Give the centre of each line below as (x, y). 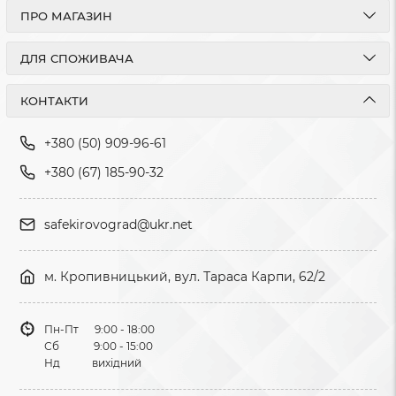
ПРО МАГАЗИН (66, 16)
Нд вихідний (93, 363)
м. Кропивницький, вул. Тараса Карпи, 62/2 (185, 277)
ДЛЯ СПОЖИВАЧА (77, 58)
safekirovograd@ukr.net (118, 225)
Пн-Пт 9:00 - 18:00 (99, 329)
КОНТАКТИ (54, 101)
